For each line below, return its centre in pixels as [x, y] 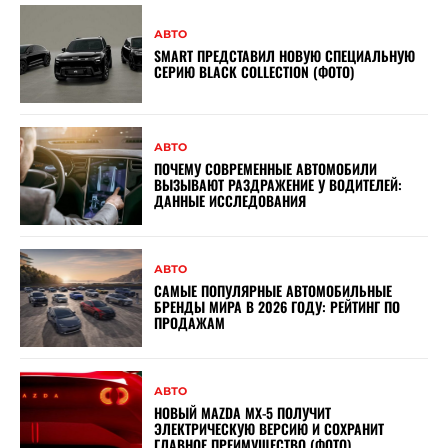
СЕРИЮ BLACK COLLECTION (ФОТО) [254, 71]
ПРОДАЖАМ [190, 323]
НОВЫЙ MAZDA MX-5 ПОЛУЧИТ [243, 413]
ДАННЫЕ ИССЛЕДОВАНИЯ [230, 201]
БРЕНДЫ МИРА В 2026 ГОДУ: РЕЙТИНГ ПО [277, 307]
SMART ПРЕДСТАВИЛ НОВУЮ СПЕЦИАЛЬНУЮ [285, 55]
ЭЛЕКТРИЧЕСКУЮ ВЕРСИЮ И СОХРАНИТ [269, 429]
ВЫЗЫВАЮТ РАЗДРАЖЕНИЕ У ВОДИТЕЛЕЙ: [278, 185]
